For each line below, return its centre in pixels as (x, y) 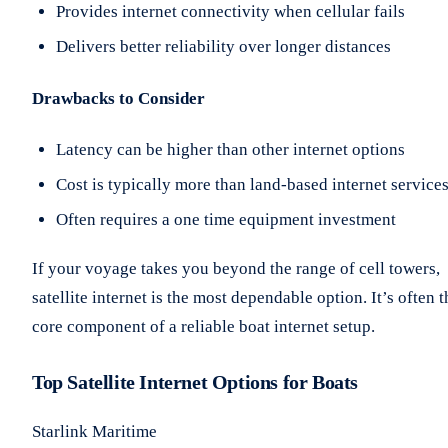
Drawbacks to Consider (118, 98)
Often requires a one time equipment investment (226, 220)
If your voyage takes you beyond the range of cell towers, (236, 269)
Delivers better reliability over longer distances (223, 47)
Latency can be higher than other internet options (230, 150)
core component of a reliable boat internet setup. (203, 327)
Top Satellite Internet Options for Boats (195, 382)
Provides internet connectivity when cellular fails (230, 12)
